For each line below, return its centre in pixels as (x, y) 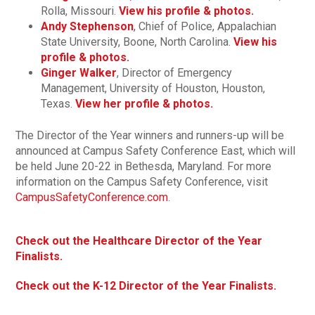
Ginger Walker (79, 73)
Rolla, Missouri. (80, 11)
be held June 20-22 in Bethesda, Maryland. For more (144, 167)
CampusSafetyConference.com (92, 198)
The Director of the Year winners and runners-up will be (150, 136)
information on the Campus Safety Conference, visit (142, 182)
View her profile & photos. (144, 104)
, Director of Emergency (175, 73)
